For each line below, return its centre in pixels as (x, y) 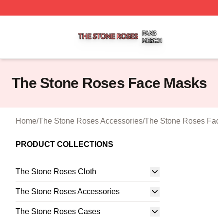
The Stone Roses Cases (58, 211)
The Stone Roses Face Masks (109, 83)
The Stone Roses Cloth (56, 172)
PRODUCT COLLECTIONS (64, 144)
